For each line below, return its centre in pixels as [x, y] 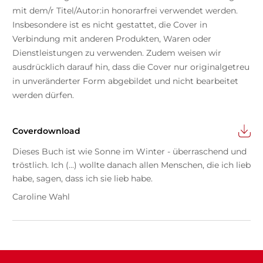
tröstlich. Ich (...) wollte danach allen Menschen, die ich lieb [131, 165]
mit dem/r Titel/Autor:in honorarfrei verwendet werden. [125, 10]
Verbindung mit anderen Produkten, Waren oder [112, 38]
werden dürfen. [43, 95]
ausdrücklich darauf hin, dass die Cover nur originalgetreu [131, 67]
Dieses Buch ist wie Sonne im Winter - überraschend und [129, 151]
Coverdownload [46, 131]
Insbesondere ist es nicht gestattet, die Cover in [109, 24]
